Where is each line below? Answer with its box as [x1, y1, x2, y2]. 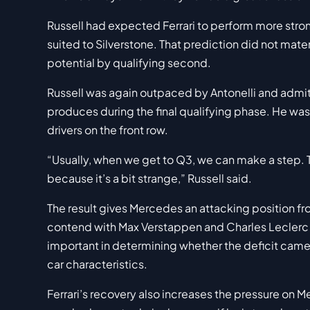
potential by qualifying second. [47, 55, 211, 71]
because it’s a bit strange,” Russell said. [47, 171, 252, 186]
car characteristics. [47, 257, 147, 272]
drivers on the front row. [47, 122, 168, 138]
